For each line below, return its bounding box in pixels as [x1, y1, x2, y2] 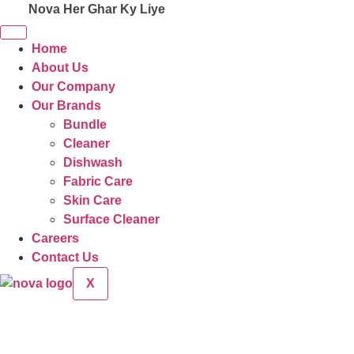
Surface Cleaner [62, 213, 160, 226]
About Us [31, 61, 88, 74]
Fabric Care [62, 175, 133, 188]
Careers [31, 232, 79, 245]
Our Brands [31, 99, 101, 112]
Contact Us [31, 250, 99, 264]
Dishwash [62, 156, 122, 169]
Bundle [62, 118, 107, 131]
